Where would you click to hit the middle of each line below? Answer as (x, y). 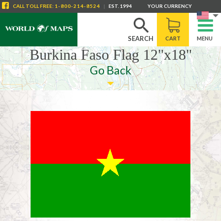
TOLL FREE (38, 6)
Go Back (110, 70)
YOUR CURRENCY (170, 6)
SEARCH (141, 38)
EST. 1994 (120, 6)
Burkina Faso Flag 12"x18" (110, 55)
